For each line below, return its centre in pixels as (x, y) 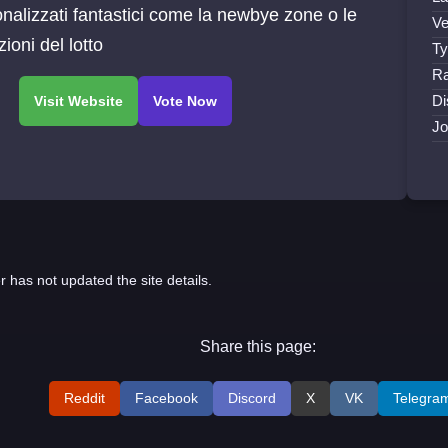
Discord (252, 398)
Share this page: (258, 347)
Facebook (167, 398)
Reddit (85, 398)
